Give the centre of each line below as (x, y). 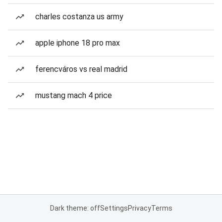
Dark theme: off (75, 208)
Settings (114, 208)
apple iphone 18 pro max (78, 43)
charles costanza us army (79, 17)
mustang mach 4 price (74, 95)
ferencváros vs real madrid (81, 69)
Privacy (139, 208)
